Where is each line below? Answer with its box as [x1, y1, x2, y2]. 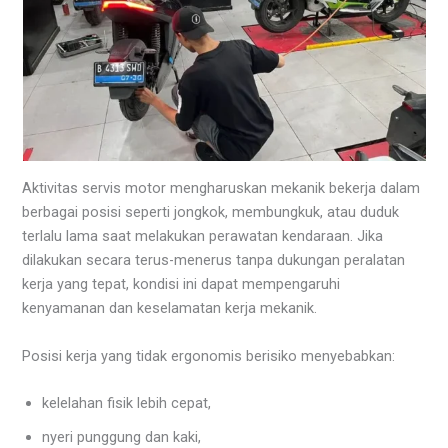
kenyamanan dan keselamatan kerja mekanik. [22, 299, 318, 318]
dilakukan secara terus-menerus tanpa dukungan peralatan [22, 251, 406, 270]
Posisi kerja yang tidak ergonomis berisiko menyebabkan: [22, 346, 396, 365]
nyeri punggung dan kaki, [42, 427, 202, 446]
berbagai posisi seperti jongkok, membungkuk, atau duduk [22, 203, 400, 222]
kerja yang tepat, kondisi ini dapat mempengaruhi [22, 275, 341, 294]
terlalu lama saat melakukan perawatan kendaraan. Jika [22, 227, 384, 246]
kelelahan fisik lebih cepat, [42, 393, 212, 412]
